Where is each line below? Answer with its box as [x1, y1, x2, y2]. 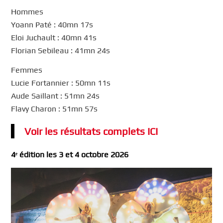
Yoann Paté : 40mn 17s [11, 19, 94, 29]
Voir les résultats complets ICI [24, 125, 158, 137]
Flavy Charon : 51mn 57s [11, 104, 98, 114]
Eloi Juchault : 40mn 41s [11, 32, 97, 42]
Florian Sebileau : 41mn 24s [11, 45, 111, 55]
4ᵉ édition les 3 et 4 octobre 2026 [11, 149, 129, 159]
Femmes [11, 65, 43, 75]
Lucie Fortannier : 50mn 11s [11, 78, 111, 88]
